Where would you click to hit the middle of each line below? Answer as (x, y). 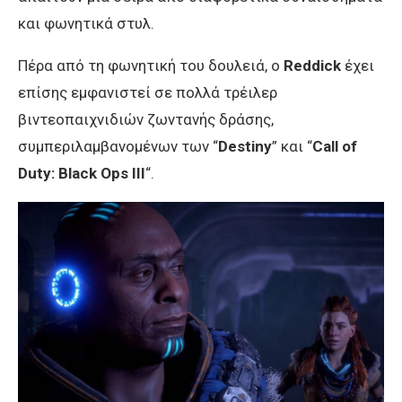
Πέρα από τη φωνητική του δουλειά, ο (151, 66)
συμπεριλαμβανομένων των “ (118, 147)
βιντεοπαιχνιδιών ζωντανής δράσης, (146, 120)
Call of (335, 147)
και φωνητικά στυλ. (86, 24)
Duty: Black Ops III (82, 174)
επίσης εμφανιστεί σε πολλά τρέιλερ (148, 93)
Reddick (312, 66)
